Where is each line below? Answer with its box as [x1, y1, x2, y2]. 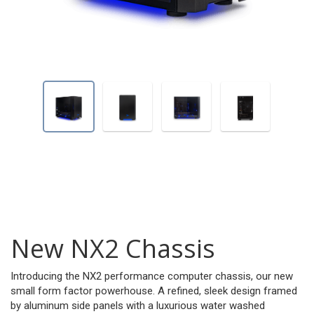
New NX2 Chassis [11, 231, 215, 266]
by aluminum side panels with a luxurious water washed [11, 299, 265, 313]
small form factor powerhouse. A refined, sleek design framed [11, 285, 297, 298]
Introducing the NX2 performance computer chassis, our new [11, 270, 293, 283]
